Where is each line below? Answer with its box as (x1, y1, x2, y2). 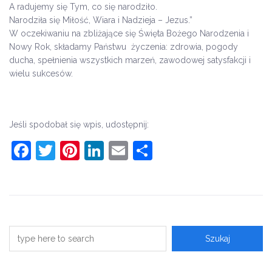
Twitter (55, 139, 117, 161)
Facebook (31, 139, 118, 161)
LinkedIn (104, 139, 180, 161)
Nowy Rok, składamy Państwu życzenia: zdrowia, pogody (9, 42, 238, 52)
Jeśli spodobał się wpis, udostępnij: (9, 120, 149, 129)
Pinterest (80, 139, 158, 161)
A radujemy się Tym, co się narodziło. (9, 2, 157, 12)
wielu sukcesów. (9, 69, 73, 78)
